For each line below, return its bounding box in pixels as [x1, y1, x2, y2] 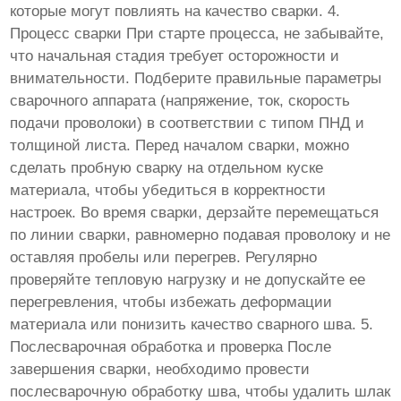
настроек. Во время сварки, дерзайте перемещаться [10, 204, 380, 222]
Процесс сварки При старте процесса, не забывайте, [10, 25, 385, 43]
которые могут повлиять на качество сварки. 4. [10, 3, 341, 21]
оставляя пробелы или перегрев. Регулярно [10, 249, 318, 267]
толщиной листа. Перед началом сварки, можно [10, 137, 350, 155]
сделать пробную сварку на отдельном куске [10, 159, 324, 177]
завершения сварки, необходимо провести [10, 361, 311, 379]
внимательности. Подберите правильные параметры [10, 70, 382, 88]
